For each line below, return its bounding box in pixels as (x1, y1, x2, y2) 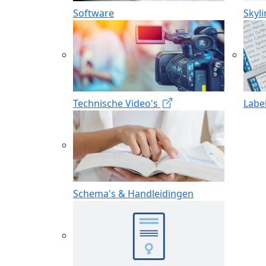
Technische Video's (73, 96, 160, 110)
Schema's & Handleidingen (73, 186, 194, 200)
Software (73, 6, 114, 20)
